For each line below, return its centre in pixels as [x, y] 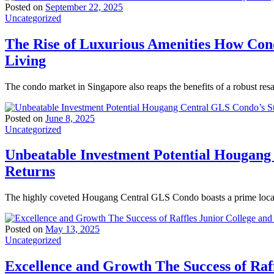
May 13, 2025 [72, 229]
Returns [30, 172]
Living [25, 60]
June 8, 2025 [70, 118]
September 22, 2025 [84, 7]
